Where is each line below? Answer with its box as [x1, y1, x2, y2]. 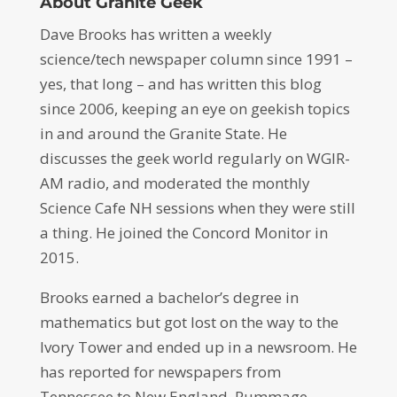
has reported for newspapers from [39, 362, 281, 382]
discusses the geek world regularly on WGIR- [39, 148, 350, 168]
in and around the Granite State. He [39, 123, 287, 144]
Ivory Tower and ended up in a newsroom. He [39, 337, 357, 357]
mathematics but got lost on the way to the [39, 312, 339, 332]
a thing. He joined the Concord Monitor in [39, 222, 328, 243]
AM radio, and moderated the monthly [39, 173, 310, 193]
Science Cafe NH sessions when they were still [39, 198, 355, 218]
